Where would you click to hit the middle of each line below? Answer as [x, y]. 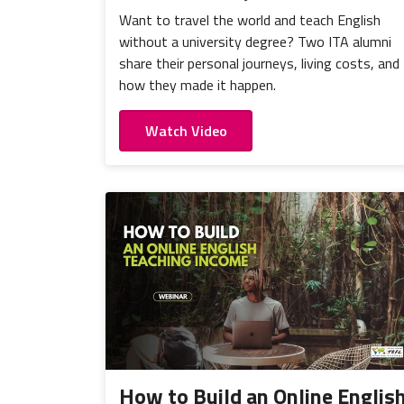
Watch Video [186, 130]
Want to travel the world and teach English [250, 19]
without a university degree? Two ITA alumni [255, 41]
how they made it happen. [197, 84]
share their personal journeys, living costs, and [259, 63]
